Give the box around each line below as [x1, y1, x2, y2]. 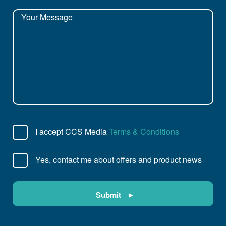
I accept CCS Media [35, 125, 109, 137]
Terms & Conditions [109, 125, 179, 137]
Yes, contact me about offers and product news [35, 153, 202, 165]
